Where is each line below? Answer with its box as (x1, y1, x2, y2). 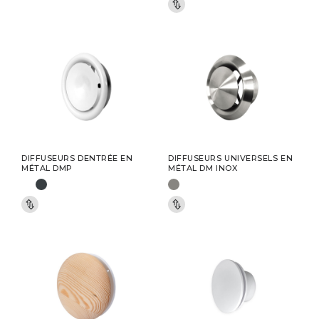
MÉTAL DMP (21, 162, 73, 173)
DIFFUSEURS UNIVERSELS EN (168, 152, 293, 163)
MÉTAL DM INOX (168, 162, 238, 173)
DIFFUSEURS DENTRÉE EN (21, 152, 133, 163)
